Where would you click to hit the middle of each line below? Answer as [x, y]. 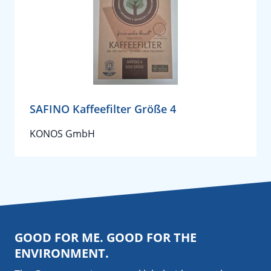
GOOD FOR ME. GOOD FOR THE [106, 237]
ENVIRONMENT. [62, 253]
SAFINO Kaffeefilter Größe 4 [103, 109]
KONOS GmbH [62, 134]
